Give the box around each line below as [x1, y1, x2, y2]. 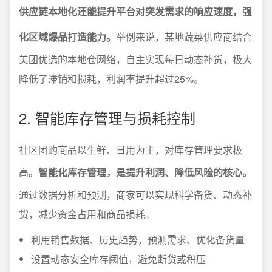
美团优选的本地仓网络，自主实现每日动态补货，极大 [19, 52, 252, 66]
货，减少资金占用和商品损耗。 [19, 207, 155, 221]
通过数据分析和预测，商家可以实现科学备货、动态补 [19, 188, 252, 202]
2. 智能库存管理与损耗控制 [19, 107, 195, 128]
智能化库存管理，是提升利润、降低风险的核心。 [38, 165, 252, 179]
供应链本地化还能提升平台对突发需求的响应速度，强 [19, 4, 252, 18]
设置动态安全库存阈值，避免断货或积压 [31, 252, 206, 266]
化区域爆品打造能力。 [19, 30, 116, 44]
